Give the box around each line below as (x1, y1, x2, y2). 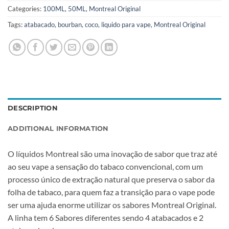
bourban (58, 20, 82, 29)
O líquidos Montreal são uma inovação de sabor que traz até (8, 149, 217, 158)
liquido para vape (101, 20, 151, 29)
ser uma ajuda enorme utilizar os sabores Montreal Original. (8, 200, 216, 210)
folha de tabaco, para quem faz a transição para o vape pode (8, 187, 215, 197)
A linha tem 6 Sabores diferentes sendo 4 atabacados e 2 (8, 213, 203, 222)
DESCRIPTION (8, 104, 58, 112)
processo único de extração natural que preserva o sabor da (8, 174, 215, 184)
